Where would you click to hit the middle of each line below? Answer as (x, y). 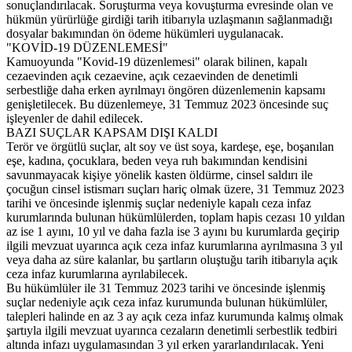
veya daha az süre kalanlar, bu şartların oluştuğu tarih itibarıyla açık (172, 259)
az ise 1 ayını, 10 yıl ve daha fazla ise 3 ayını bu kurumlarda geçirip (173, 231)
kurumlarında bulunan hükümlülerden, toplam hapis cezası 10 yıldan (176, 217)
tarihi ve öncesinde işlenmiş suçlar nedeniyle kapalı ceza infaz (159, 203)
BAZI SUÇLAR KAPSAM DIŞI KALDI (112, 132)
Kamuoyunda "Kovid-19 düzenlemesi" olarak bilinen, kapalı (157, 61)
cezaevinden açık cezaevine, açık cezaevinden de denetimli (152, 75)
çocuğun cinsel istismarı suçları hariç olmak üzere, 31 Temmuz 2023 (175, 189)
